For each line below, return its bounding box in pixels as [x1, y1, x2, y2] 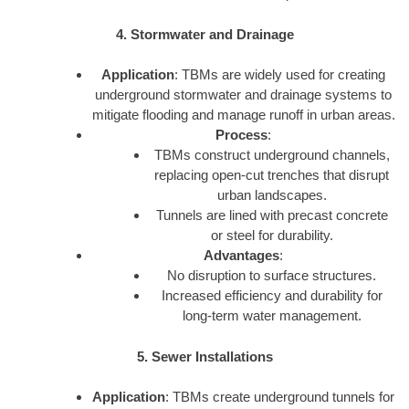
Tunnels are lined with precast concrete [155, 207, 388, 224]
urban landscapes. [216, 187, 327, 204]
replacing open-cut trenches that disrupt [154, 167, 390, 184]
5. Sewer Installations [136, 348, 273, 364]
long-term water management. [182, 308, 362, 324]
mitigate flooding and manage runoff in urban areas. [91, 107, 395, 123]
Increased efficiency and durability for [161, 288, 383, 304]
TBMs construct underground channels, [153, 147, 390, 163]
